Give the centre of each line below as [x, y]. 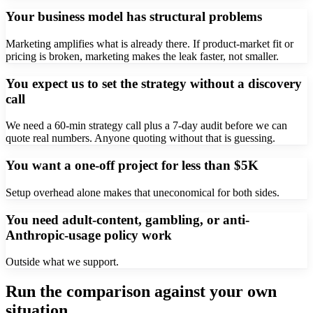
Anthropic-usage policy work [89, 235]
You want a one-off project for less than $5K [132, 166]
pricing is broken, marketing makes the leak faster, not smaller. [142, 56]
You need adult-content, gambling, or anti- [128, 219]
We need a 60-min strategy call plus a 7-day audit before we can [146, 126]
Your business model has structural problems [134, 17]
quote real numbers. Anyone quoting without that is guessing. [140, 138]
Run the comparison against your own [141, 292]
